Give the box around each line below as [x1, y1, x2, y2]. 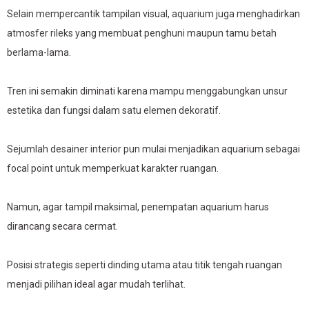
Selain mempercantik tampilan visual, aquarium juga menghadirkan [7, 8, 300, 19]
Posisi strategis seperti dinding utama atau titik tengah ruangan [7, 259, 282, 270]
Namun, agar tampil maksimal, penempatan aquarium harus [7, 201, 269, 212]
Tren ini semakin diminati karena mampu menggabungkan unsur [7, 86, 288, 97]
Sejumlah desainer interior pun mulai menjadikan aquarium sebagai [7, 143, 300, 154]
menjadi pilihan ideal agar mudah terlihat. [7, 279, 186, 290]
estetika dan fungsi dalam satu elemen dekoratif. [7, 105, 221, 116]
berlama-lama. [7, 47, 71, 58]
